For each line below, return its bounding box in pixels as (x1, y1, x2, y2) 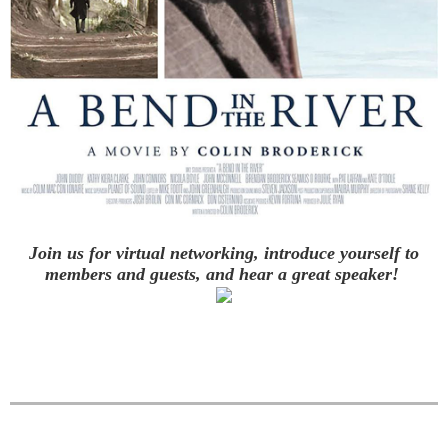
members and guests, (44, 263, 201, 284)
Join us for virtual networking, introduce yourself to (29, 242, 419, 263)
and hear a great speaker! (200, 263, 399, 284)
